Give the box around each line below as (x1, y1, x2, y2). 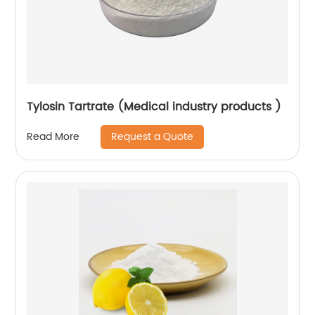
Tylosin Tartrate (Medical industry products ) (117, 97, 282, 116)
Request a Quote (111, 128, 194, 145)
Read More (27, 129, 80, 146)
